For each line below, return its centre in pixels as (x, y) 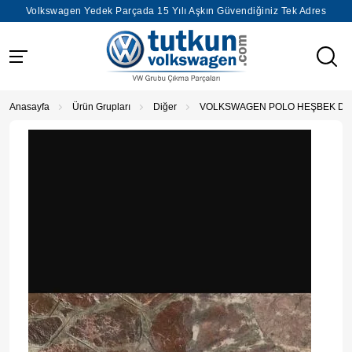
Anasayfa (29, 107)
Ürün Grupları (101, 107)
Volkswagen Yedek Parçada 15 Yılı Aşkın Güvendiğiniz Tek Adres (176, 11)
